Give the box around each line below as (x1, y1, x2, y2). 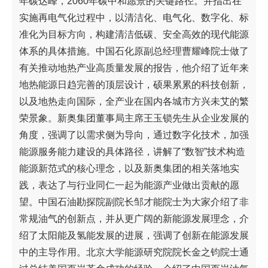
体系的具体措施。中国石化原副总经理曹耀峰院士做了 (19, 45, 249, 56)
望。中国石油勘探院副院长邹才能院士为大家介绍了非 (19, 196, 249, 207)
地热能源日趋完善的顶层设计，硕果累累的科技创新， (19, 79, 249, 90)
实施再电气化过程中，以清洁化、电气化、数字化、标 (19, 12, 249, 23)
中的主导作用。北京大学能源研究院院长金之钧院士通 (19, 246, 249, 257)
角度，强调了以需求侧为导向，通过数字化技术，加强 (19, 129, 249, 140)
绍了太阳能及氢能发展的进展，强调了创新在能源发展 (19, 230, 249, 240)
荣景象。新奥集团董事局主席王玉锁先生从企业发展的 (19, 112, 249, 123)
